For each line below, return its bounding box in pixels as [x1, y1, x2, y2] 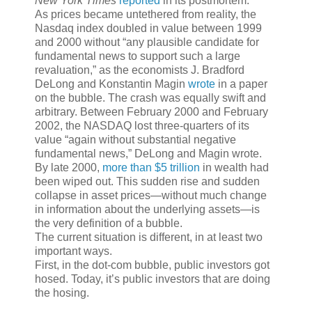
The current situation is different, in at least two [35, 231, 263, 244]
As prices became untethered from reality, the [35, 8, 256, 21]
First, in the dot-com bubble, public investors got [35, 259, 270, 272]
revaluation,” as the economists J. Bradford [35, 64, 244, 77]
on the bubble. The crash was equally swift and [35, 92, 266, 104]
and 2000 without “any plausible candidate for [35, 36, 259, 49]
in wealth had [200, 162, 269, 174]
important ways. [35, 245, 112, 258]
